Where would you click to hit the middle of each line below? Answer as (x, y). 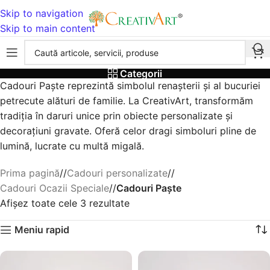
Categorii (141, 74)
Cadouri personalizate (117, 173)
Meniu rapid (42, 230)
